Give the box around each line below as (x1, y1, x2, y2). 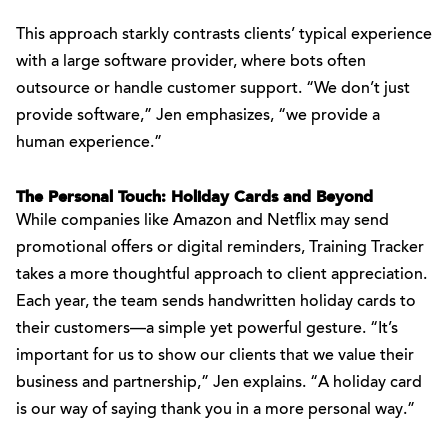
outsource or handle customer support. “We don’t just (16, 81, 410, 97)
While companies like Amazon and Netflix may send (16, 213, 389, 229)
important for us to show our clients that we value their (16, 348, 414, 364)
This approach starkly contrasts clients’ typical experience (16, 27, 432, 43)
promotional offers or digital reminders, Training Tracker (16, 240, 424, 256)
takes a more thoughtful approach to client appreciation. (16, 267, 427, 283)
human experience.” (16, 135, 162, 151)
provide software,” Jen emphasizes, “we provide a (16, 108, 380, 124)
